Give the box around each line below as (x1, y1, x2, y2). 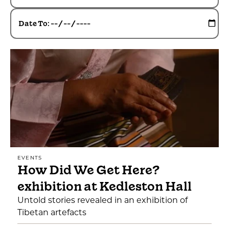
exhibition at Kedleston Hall (17, 178, 192, 195)
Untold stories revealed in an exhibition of (17, 197, 188, 205)
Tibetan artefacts (17, 209, 86, 217)
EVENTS (17, 155, 42, 161)
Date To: (18, 18, 50, 29)
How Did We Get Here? (17, 162, 159, 178)
